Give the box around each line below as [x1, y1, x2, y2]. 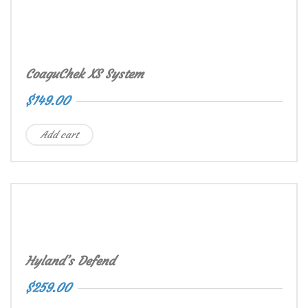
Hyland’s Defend [25, 252, 115, 269]
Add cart [41, 128, 78, 141]
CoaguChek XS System [25, 65, 144, 82]
